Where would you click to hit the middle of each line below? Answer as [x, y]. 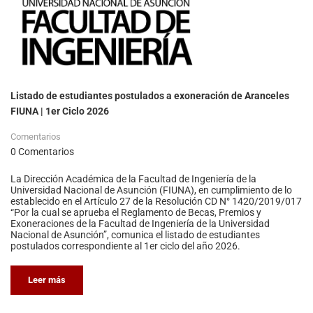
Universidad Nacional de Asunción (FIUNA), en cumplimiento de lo [151, 190]
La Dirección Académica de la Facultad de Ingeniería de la [133, 179]
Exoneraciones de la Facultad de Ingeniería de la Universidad [140, 224]
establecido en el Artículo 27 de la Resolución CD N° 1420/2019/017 [156, 202]
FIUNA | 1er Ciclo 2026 [60, 111]
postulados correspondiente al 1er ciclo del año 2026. [125, 246]
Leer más [47, 280]
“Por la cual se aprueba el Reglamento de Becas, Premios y [136, 213]
